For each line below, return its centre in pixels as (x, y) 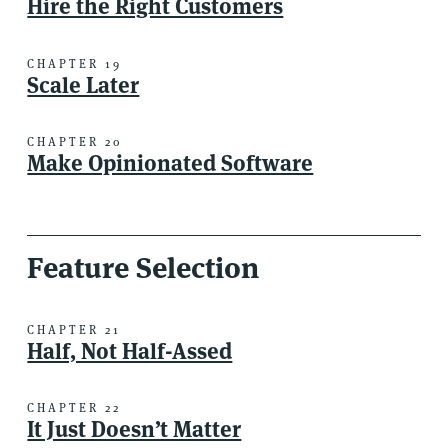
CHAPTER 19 (75, 63)
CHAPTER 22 (74, 408)
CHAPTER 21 (74, 329)
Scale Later (83, 84)
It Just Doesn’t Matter (134, 429)
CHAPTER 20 (75, 142)
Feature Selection (143, 268)
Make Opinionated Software (170, 163)
